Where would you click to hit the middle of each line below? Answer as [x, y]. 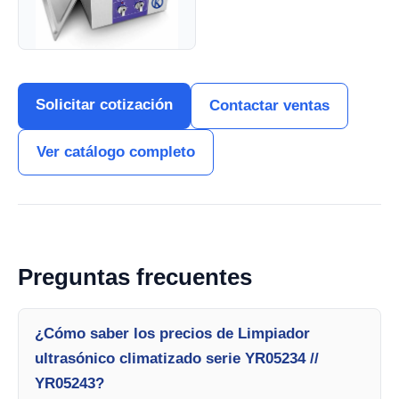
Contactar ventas [269, 106]
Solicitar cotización [104, 105]
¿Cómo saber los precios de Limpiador [172, 334]
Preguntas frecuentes [135, 277]
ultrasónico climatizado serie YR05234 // [177, 358]
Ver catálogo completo [116, 152]
